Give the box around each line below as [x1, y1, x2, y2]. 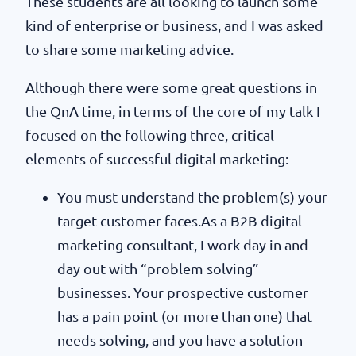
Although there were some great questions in [25, 79, 317, 95]
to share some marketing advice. [25, 41, 234, 57]
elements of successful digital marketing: [25, 150, 288, 167]
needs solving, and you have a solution [57, 331, 303, 348]
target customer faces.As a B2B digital [57, 212, 302, 229]
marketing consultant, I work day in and [57, 236, 308, 253]
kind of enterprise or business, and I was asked [25, 17, 323, 33]
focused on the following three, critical [25, 126, 274, 143]
